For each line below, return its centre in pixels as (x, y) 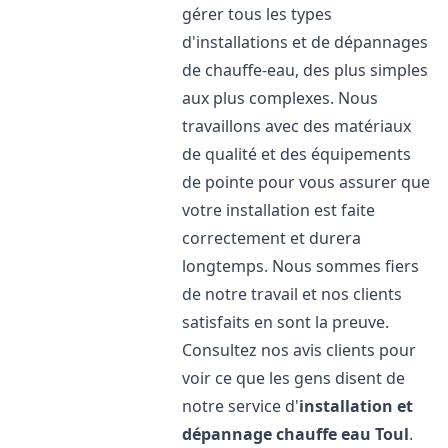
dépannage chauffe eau (277, 434)
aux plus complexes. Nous (280, 98)
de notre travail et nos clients (292, 294)
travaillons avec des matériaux (297, 126)
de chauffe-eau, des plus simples (305, 70)
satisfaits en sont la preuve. (286, 322)
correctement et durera (272, 238)
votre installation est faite (279, 210)
